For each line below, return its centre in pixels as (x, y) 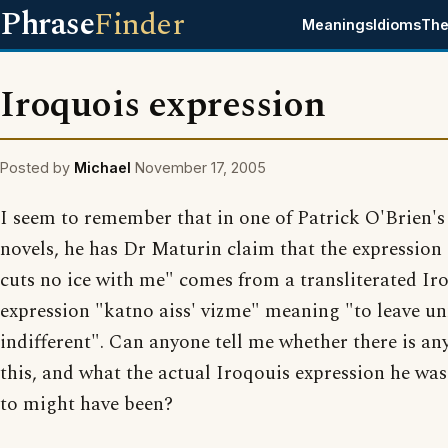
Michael (102, 167)
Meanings (338, 24)
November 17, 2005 (200, 167)
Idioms (397, 24)
